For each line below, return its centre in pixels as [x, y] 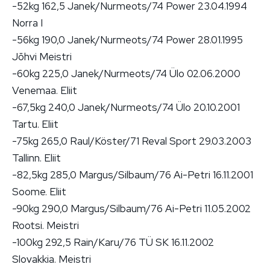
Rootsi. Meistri [46, 225]
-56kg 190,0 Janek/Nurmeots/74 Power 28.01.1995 [127, 39]
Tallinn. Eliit [36, 158]
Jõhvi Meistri [42, 56]
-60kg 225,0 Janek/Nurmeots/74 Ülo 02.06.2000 [126, 73]
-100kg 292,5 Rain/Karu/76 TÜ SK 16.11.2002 [113, 242]
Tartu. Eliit [35, 124]
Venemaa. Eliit [45, 90]
